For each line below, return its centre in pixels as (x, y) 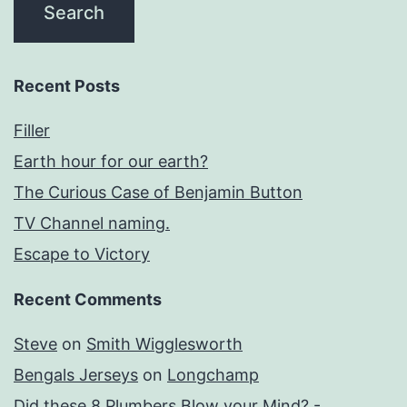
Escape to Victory (82, 254)
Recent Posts (67, 86)
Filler (32, 131)
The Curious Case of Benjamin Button (158, 193)
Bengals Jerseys (76, 375)
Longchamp (213, 375)
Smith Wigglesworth (164, 344)
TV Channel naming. (92, 223)
